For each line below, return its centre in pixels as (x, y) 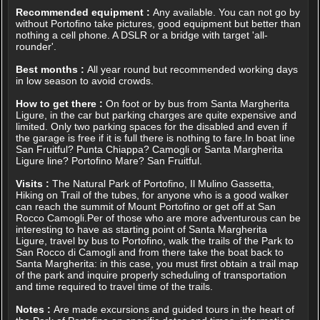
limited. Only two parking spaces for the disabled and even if (151, 126)
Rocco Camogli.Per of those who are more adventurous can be (158, 218)
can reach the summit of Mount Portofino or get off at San (145, 206)
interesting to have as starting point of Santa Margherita (141, 229)
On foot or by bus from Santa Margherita (197, 104)
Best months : (50, 69)
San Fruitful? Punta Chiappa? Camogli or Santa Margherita (149, 149)
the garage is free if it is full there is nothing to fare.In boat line (155, 138)
